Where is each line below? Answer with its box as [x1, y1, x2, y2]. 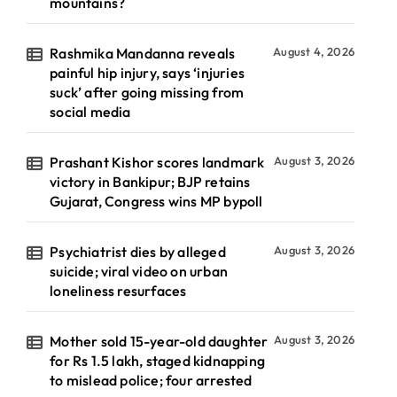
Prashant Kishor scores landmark [50, 153, 265, 171]
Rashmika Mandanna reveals [50, 44, 236, 62]
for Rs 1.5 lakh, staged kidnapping [50, 352, 266, 370]
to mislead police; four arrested [50, 371, 253, 389]
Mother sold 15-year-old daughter [50, 332, 269, 350]
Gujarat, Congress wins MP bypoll [50, 192, 263, 210]
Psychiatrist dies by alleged [50, 243, 226, 261]
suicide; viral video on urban [50, 262, 229, 280]
